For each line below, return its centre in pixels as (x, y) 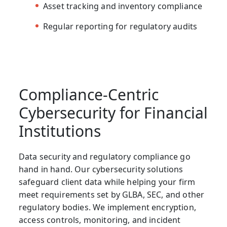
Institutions (60, 131)
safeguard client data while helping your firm (107, 182)
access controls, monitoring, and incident (100, 220)
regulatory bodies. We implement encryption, (107, 207)
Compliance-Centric (89, 94)
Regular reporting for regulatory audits (120, 26)
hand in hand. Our (55, 169)
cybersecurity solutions (138, 169)
